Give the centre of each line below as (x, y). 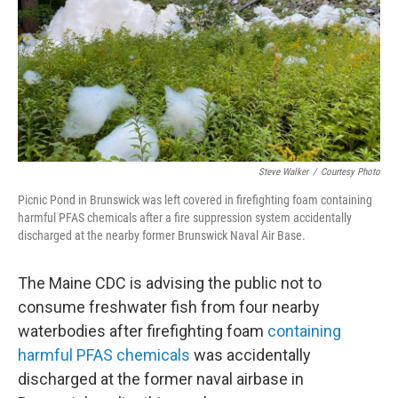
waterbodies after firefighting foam (143, 331)
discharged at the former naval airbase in (161, 379)
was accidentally (251, 355)
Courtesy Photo (350, 172)
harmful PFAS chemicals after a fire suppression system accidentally (185, 218)
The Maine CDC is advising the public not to (170, 283)
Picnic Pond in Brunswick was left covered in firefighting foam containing (195, 200)
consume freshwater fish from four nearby (169, 307)
